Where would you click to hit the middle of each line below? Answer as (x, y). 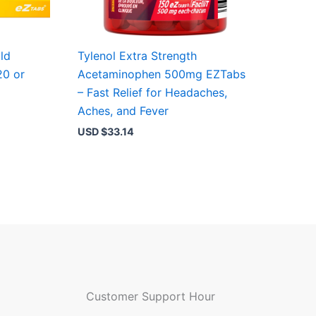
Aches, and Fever (123, 110)
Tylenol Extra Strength (138, 55)
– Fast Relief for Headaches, (153, 92)
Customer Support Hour (151, 296)
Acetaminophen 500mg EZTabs (162, 74)
